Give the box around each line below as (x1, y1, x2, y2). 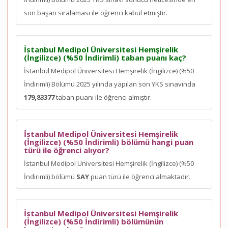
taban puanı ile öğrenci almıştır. (54, 93, 152, 102)
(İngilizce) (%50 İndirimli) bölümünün (24, 216, 163, 226)
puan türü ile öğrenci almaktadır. (89, 172, 190, 181)
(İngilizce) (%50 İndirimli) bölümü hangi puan (24, 137, 193, 147)
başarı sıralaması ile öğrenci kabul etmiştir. (37, 8, 167, 17)
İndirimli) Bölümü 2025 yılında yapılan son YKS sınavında (24, 79, 195, 89)
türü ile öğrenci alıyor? (24, 145, 109, 155)
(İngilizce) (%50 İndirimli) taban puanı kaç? (24, 52, 186, 63)
